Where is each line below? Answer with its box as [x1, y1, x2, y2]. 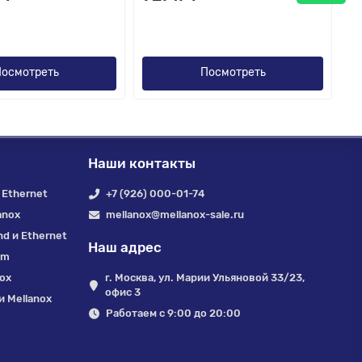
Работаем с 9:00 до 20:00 [106, 307, 242, 319]
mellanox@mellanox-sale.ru [106, 208, 245, 221]
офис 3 [105, 286, 141, 298]
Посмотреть [200, 65, 266, 79]
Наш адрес [87, 239, 162, 255]
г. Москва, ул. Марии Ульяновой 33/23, [105, 271, 305, 284]
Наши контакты [87, 155, 196, 171]
